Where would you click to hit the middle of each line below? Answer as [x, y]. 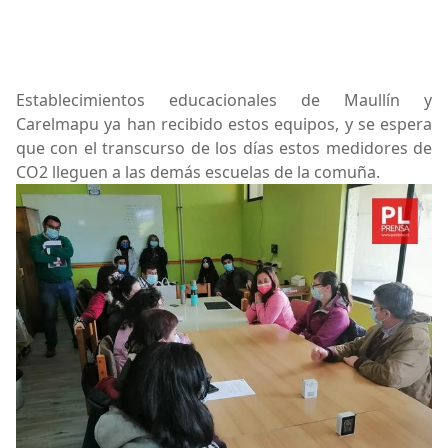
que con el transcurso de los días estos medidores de [224, 147]
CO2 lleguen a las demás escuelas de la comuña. [198, 171]
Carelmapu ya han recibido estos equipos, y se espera [224, 123]
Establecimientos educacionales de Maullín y [224, 99]
